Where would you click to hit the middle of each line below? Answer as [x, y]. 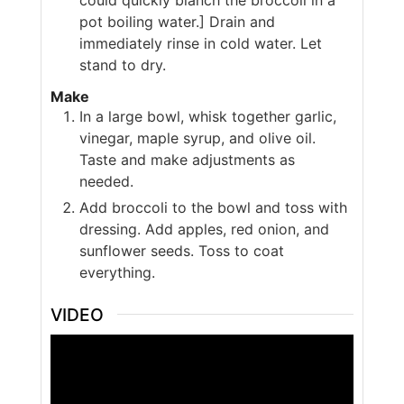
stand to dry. [124, 64]
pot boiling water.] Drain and [177, 21]
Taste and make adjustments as [187, 159]
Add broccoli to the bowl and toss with [213, 207]
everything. [119, 272]
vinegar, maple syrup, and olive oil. [197, 138]
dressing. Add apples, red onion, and [204, 229]
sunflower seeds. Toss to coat [181, 250]
